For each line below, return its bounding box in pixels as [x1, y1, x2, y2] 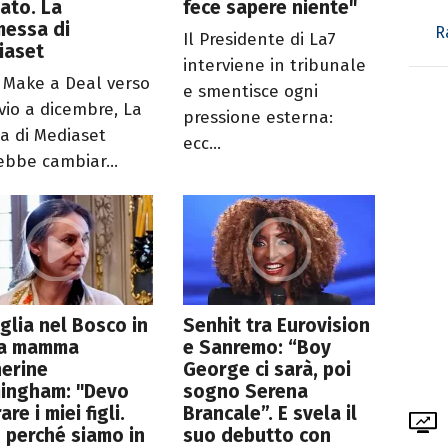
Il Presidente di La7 [183, 28, 337, 50]
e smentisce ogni [183, 80, 319, 102]
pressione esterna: [183, 106, 334, 128]
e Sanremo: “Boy [183, 335, 332, 359]
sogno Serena [183, 379, 309, 403]
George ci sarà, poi [183, 357, 352, 381]
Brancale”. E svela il [183, 401, 358, 425]
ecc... [183, 132, 222, 154]
